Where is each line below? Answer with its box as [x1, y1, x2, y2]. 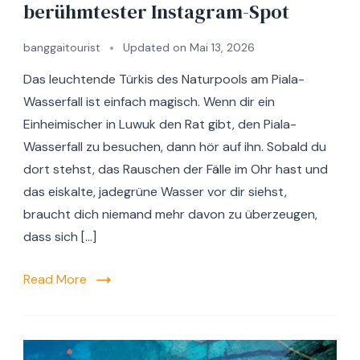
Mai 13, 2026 [190, 39, 255, 55]
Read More [23, 270, 87, 288]
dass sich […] [23, 227, 96, 245]
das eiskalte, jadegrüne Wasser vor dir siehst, [23, 182, 287, 200]
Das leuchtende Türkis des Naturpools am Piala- [23, 70, 305, 88]
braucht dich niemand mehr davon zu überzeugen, [23, 205, 317, 223]
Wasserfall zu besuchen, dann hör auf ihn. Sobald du [23, 137, 326, 155]
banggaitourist [23, 39, 100, 55]
